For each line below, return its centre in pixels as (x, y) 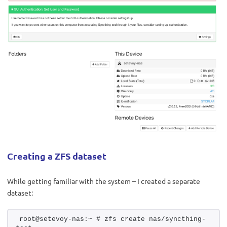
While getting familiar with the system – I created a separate (104, 181)
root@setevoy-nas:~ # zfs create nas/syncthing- (112, 219)
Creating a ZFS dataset (57, 156)
